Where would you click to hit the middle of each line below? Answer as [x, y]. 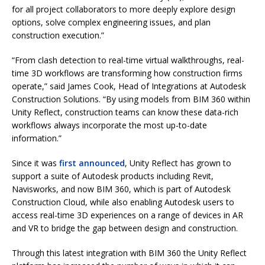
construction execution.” [58, 35]
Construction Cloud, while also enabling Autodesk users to [123, 202]
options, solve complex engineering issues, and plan [111, 22]
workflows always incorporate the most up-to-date [109, 125]
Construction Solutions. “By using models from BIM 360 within [131, 99]
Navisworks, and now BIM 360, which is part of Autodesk [121, 189]
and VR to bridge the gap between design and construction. [125, 228]
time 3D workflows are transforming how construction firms [127, 73]
